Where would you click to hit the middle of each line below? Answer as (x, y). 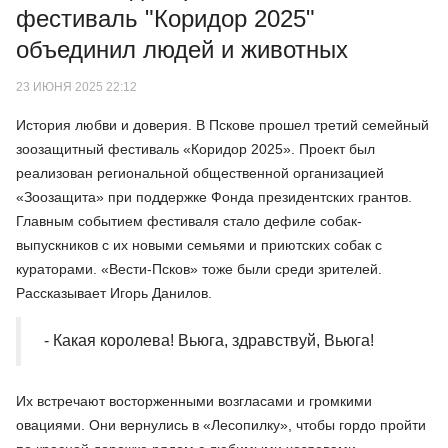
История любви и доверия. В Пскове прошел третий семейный (222, 125)
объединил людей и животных (182, 49)
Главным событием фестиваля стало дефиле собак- (189, 221)
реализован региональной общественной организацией (200, 173)
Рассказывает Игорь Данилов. (114, 293)
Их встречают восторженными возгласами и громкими (194, 400)
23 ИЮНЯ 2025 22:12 (76, 86)
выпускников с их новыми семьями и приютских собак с (199, 245)
